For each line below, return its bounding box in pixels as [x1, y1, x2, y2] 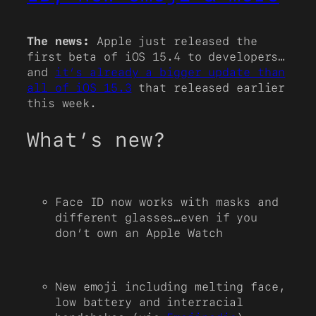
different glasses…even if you [55, 210, 258, 224]
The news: [27, 35, 90, 49]
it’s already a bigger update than [54, 66, 286, 80]
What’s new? [27, 127, 166, 152]
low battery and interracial [55, 296, 244, 310]
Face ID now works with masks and [55, 195, 279, 209]
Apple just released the [90, 35, 257, 49]
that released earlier [131, 81, 286, 95]
